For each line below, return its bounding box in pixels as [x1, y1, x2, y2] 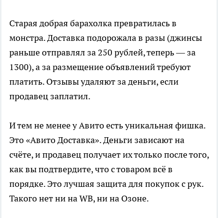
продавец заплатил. [9, 91, 91, 102]
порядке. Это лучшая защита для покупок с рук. [9, 178, 203, 190]
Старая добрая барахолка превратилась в [9, 18, 177, 29]
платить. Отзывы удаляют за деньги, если [9, 76, 179, 88]
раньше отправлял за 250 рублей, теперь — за [9, 47, 196, 58]
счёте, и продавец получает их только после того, [9, 149, 209, 161]
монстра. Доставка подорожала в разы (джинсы [9, 32, 202, 44]
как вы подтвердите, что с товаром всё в [9, 163, 173, 175]
